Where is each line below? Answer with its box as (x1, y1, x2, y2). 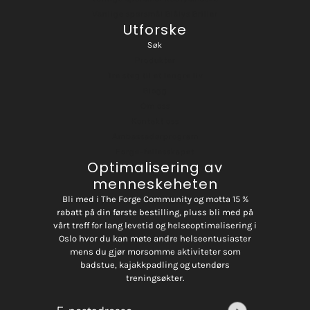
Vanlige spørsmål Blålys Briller (92, 9, 218, 19)
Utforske (123, 20, 187, 40)
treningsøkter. (126, 273, 184, 284)
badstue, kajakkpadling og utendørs (80, 259, 230, 271)
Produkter (134, 55, 176, 66)
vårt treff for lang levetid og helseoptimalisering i (53, 220, 257, 231)
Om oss (140, 101, 170, 111)
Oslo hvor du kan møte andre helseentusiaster (59, 233, 251, 244)
